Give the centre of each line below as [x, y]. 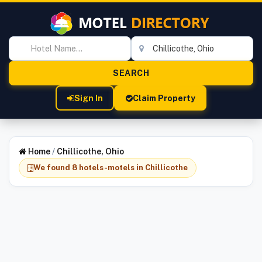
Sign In [88, 98]
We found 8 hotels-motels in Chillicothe [111, 168]
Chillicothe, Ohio [90, 151]
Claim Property [164, 98]
